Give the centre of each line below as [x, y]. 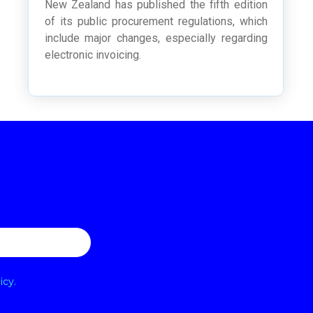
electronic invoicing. [93, 55]
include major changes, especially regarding [156, 38]
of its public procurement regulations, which [156, 22]
